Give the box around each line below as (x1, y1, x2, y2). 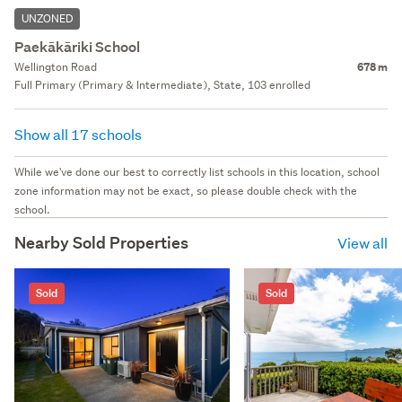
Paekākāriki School (14, 37, 140, 57)
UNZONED (22, 10, 73, 26)
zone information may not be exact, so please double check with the (14, 182, 357, 198)
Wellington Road (14, 58, 97, 74)
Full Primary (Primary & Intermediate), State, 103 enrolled (14, 76, 310, 92)
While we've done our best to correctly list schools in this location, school (14, 163, 380, 179)
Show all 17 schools (14, 124, 144, 144)
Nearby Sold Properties (14, 232, 188, 253)
